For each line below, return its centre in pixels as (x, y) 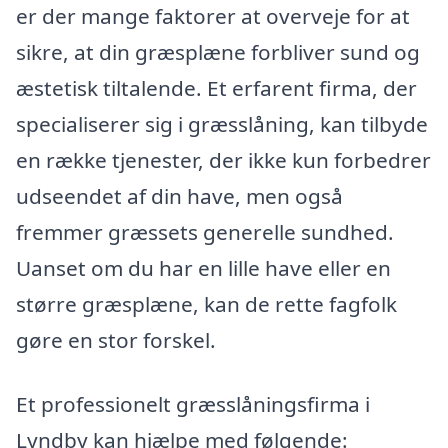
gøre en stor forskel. (116, 339)
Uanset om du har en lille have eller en (203, 267)
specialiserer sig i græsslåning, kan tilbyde (222, 123)
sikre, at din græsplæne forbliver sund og (218, 51)
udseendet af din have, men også (179, 195)
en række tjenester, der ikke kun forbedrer (223, 159)
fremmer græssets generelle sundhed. (205, 231)
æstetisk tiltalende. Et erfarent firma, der (216, 87)
